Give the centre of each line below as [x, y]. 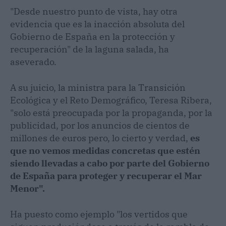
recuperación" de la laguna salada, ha [90, 49]
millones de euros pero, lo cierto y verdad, [100, 138]
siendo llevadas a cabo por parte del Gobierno [110, 163]
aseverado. [33, 62]
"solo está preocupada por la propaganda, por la [111, 112]
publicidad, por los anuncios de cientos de [100, 125]
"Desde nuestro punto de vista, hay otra [94, 11]
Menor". [27, 188]
